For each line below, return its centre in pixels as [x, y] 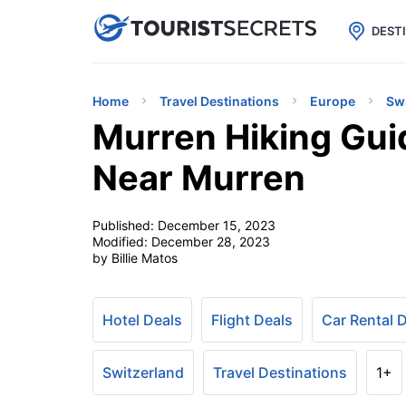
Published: [125, 225]
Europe [333, 101]
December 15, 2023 [217, 225]
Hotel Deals [142, 320]
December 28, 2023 [211, 242]
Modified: [122, 242]
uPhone [216, 27]
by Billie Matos [135, 258]
